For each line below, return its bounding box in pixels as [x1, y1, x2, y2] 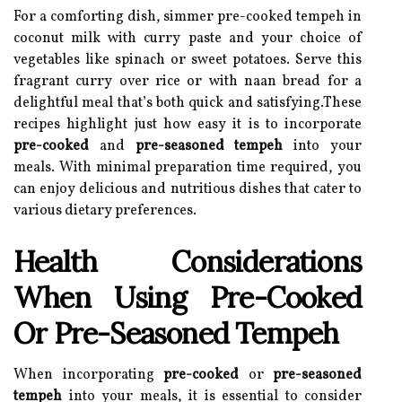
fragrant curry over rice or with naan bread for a [13, 72, 362, 92]
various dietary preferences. [13, 201, 197, 221]
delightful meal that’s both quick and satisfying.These [13, 93, 362, 113]
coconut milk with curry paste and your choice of [13, 29, 362, 48]
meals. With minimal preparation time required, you [13, 158, 362, 178]
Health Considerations [13, 243, 362, 280]
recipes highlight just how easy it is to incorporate [13, 115, 362, 135]
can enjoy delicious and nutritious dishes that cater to [13, 179, 362, 199]
